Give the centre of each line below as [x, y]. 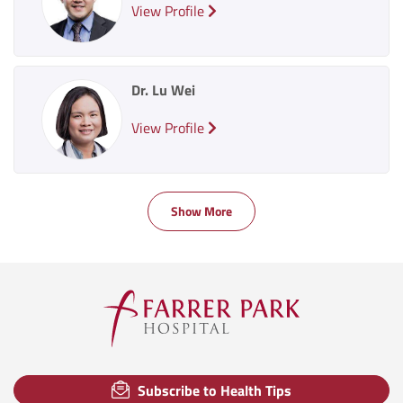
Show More [201, 210]
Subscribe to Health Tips [213, 390]
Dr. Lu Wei [163, 90]
